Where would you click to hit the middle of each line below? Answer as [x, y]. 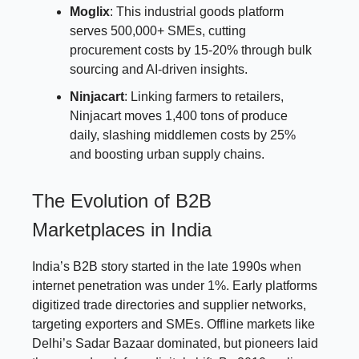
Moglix [90, 11]
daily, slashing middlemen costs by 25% [183, 135]
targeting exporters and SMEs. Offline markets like [173, 324]
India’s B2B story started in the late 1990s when [167, 266]
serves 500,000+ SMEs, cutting [158, 30]
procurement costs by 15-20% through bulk [191, 50]
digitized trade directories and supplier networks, [169, 305]
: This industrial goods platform [197, 11]
